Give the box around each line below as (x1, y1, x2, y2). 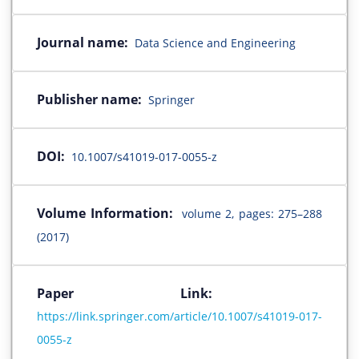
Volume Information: (37, 204, 173, 223)
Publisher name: (37, 91, 142, 109)
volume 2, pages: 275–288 (181, 206, 322, 222)
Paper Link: (37, 284, 322, 303)
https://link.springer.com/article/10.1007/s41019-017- (37, 309, 322, 325)
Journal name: (37, 34, 128, 52)
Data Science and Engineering (135, 35, 296, 51)
